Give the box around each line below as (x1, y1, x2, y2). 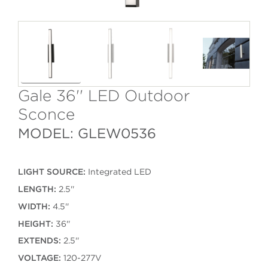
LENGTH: (17, 184, 56, 195)
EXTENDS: (17, 235, 61, 246)
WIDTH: (17, 200, 50, 212)
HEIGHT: (17, 218, 53, 229)
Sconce (17, 105, 75, 124)
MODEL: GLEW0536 (17, 124, 156, 142)
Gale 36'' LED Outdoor (17, 86, 190, 106)
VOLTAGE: (17, 252, 61, 264)
